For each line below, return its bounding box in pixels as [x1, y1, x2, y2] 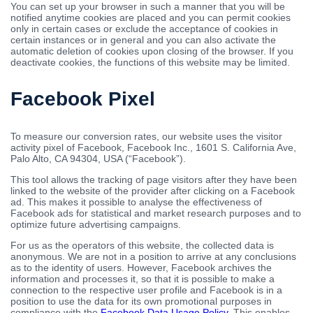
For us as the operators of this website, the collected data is [10, 240, 274, 252]
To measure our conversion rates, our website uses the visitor [10, 131, 282, 143]
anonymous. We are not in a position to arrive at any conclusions [10, 251, 296, 263]
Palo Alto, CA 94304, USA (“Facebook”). [10, 153, 186, 165]
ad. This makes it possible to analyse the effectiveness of [10, 196, 262, 208]
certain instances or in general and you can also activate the [10, 34, 276, 46]
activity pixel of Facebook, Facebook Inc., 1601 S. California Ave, [10, 142, 296, 154]
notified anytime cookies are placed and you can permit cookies [10, 12, 291, 24]
